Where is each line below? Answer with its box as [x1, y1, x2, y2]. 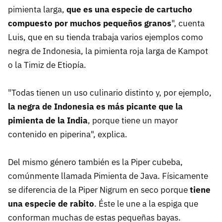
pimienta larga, [8, 4, 66, 15]
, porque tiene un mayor [88, 115, 178, 126]
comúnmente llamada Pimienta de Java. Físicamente [8, 170, 208, 182]
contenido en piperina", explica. [8, 129, 127, 140]
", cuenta [171, 18, 205, 29]
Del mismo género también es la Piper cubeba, [8, 157, 183, 168]
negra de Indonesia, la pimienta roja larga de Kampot [8, 46, 208, 57]
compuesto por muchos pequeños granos [8, 18, 171, 29]
